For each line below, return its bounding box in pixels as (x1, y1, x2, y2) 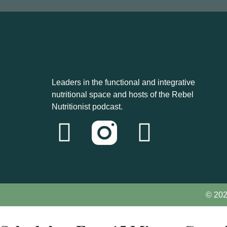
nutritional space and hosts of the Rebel (52, 90, 194, 99)
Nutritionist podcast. (52, 102, 123, 111)
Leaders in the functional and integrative (52, 78, 195, 87)
